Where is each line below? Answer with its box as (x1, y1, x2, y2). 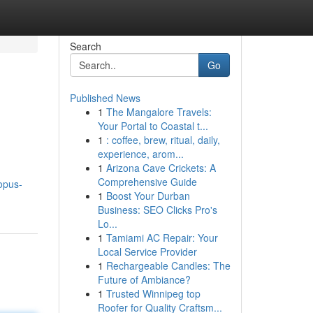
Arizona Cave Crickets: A (105, 161, 216, 175)
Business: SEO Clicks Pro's (97, 203, 217, 217)
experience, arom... (97, 147, 184, 161)
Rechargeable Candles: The (105, 259, 231, 272)
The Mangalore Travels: (105, 105, 212, 119)
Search (69, 39, 101, 53)
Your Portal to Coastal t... (97, 119, 208, 133)
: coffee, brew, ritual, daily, (105, 133, 220, 147)
